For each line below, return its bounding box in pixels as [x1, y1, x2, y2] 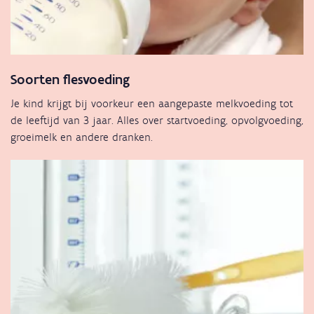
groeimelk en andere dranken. [11, 130, 153, 144]
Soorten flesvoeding [11, 71, 130, 88]
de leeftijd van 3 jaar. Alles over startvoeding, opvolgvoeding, [11, 114, 303, 128]
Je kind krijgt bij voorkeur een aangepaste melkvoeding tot [11, 97, 293, 111]
